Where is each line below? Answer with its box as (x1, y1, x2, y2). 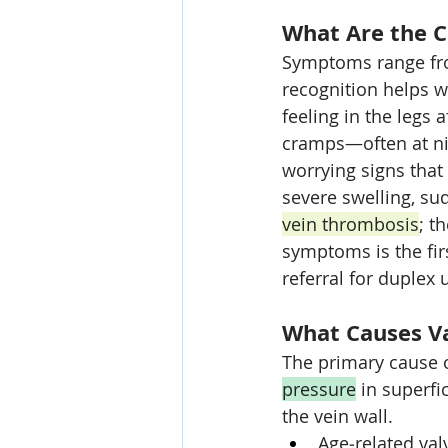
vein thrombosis (282, 212, 419, 236)
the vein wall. (282, 404, 393, 428)
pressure (282, 377, 356, 401)
